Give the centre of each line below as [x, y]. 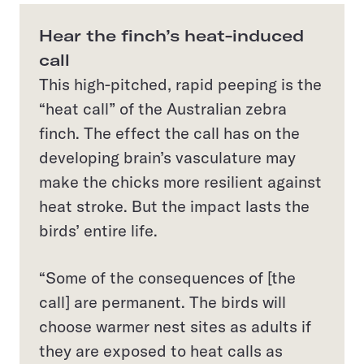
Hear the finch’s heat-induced [171, 35]
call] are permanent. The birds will [162, 301]
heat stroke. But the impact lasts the [174, 206]
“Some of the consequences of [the [167, 277]
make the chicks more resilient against [180, 181]
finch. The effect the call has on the [169, 132]
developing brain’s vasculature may [167, 157]
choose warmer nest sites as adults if [175, 326]
